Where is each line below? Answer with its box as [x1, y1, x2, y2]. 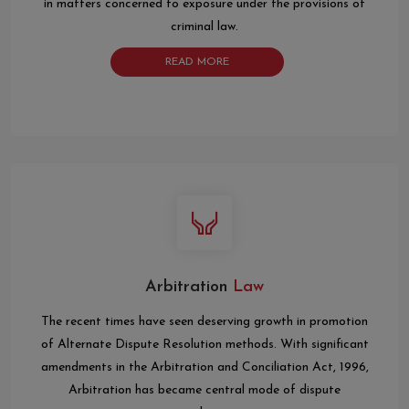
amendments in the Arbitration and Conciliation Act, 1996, [40, 361, 369, 375]
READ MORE [165, 57, 229, 68]
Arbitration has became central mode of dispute [68, 383, 341, 398]
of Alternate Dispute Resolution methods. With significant [40, 338, 369, 352]
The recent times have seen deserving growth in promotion [41, 315, 368, 330]
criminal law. [171, 20, 238, 35]
